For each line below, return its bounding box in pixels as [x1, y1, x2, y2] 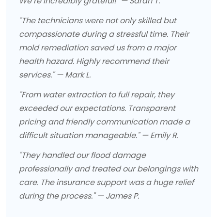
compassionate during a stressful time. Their [19, 29, 189, 40]
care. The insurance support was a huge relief [19, 177, 194, 188]
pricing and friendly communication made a [19, 116, 190, 128]
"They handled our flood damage [19, 150, 146, 161]
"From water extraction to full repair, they [19, 89, 174, 101]
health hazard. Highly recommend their [19, 56, 169, 67]
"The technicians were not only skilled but [19, 15, 176, 27]
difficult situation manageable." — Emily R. [19, 130, 178, 141]
